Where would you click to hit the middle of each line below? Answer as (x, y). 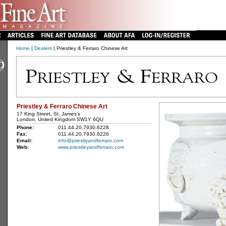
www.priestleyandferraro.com (91, 147)
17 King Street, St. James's (48, 114)
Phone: (25, 127)
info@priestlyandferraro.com (90, 140)
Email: (24, 140)
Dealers (43, 48)
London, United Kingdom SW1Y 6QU (60, 119)
